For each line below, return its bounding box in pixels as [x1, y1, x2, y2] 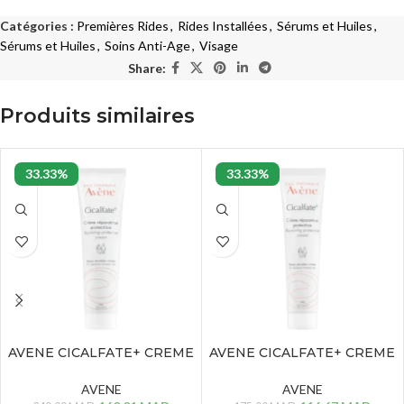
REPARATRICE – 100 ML [22, 362, 180, 379]
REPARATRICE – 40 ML [225, 362, 379, 379]
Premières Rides [77, 18, 169, 34]
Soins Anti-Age [105, 38, 190, 54]
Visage [199, 38, 238, 54]
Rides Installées [178, 18, 268, 34]
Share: [127, 60, 166, 76]
